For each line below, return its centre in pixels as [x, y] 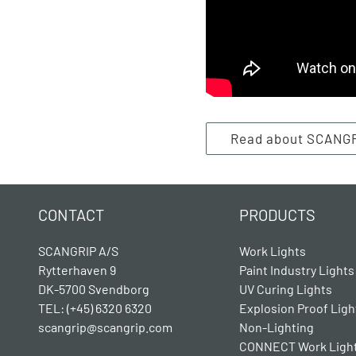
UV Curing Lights [285, 289]
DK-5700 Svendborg [94, 289]
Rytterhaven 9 [78, 270]
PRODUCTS [277, 215]
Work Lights [272, 251]
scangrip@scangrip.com [105, 327]
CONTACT [71, 215]
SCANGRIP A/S [78, 251]
